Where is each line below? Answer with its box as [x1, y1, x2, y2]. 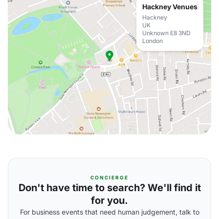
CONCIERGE [90, 175, 129, 180]
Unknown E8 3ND [142, 29, 191, 37]
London [142, 37, 163, 44]
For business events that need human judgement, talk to [20, 208, 199, 216]
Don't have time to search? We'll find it [18, 182, 201, 194]
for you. [91, 195, 128, 206]
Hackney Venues [142, 2, 197, 11]
